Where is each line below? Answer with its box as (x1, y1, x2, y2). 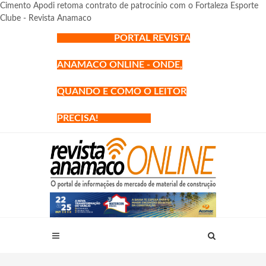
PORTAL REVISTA (114, 33, 190, 43)
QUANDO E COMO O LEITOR (57, 87, 186, 96)
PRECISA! (57, 113, 110, 123)
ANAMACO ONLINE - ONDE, (57, 60, 182, 69)
